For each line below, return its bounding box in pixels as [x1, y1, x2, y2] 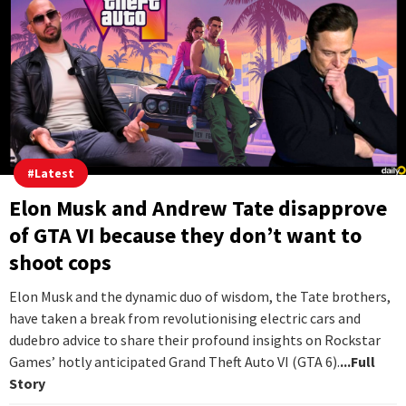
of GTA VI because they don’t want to [9, 220, 362, 249]
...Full [340, 352, 375, 371]
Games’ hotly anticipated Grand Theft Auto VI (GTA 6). [9, 352, 340, 371]
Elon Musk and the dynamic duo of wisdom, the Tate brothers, [9, 286, 391, 305]
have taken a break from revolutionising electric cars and [9, 308, 361, 327]
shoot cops [9, 247, 111, 276]
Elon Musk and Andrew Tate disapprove [9, 193, 387, 222]
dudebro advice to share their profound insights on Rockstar [9, 330, 381, 349]
